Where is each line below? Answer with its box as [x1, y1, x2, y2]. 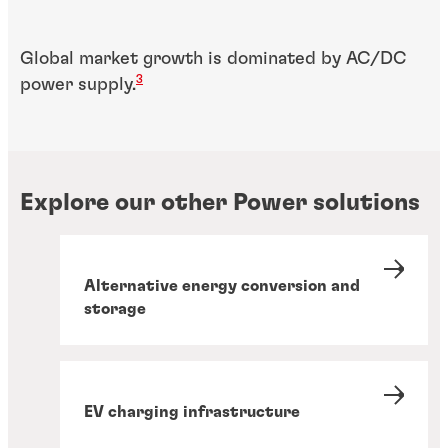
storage [84, 301, 146, 318]
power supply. [20, 76, 136, 95]
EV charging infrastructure [84, 404, 300, 421]
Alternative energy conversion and [84, 278, 360, 295]
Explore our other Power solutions [20, 191, 420, 216]
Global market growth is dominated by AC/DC [20, 50, 407, 69]
